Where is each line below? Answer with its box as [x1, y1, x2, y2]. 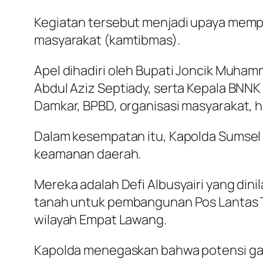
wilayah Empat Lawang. [34, 210, 167, 228]
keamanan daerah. [34, 144, 141, 163]
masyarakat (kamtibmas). [34, 31, 180, 49]
